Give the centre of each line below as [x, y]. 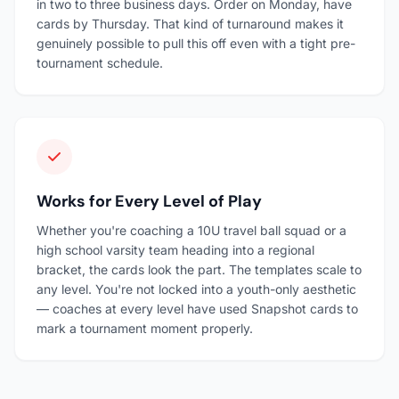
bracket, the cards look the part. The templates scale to [199, 269]
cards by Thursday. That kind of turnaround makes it [190, 23]
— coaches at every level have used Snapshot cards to [197, 308]
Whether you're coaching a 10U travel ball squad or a [191, 230]
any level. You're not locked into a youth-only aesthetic [196, 289]
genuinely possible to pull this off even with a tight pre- [196, 43]
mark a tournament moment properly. [145, 328]
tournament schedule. [100, 62]
